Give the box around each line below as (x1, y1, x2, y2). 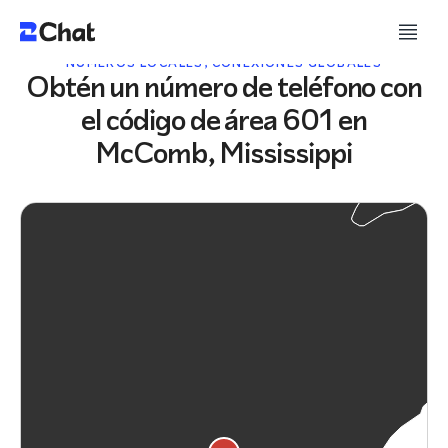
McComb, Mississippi (96, 133, 352, 173)
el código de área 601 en (81, 100, 367, 140)
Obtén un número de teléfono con (25, 67, 423, 107)
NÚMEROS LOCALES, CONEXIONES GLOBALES (65, 55, 383, 71)
